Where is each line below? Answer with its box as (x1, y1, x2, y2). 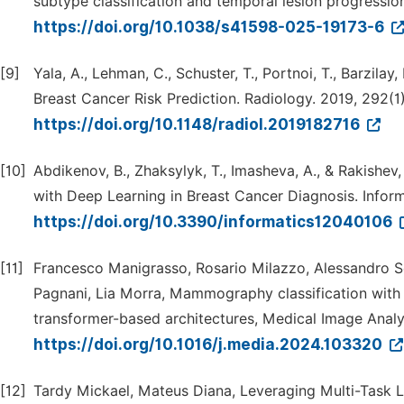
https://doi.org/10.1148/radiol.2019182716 (33, 115, 363, 133)
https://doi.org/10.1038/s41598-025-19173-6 (33, 18, 388, 36)
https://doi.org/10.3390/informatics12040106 (33, 213, 396, 231)
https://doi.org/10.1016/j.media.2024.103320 (33, 335, 386, 353)
